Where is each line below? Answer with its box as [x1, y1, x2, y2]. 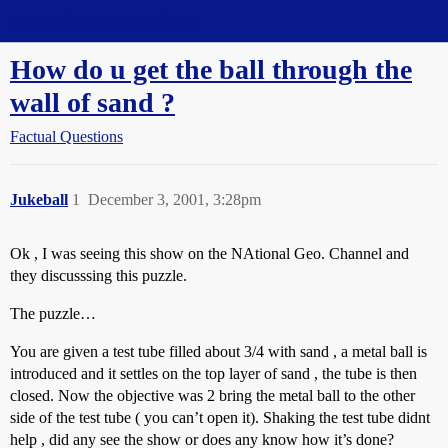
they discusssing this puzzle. [10, 267, 187, 284]
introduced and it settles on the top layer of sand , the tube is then [10, 365, 417, 382]
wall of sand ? [10, 87, 175, 118]
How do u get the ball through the [10, 54, 412, 85]
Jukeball [10, 191, 68, 208]
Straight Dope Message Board [10, 12, 200, 29]
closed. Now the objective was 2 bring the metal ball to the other [10, 387, 415, 404]
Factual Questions [10, 128, 123, 145]
